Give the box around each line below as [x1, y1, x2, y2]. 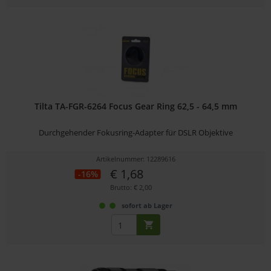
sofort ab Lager [121, 201, 172, 211]
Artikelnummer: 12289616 [96, 154, 175, 164]
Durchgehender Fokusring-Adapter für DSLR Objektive [38, 127, 233, 139]
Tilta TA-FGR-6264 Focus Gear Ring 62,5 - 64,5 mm [34, 100, 237, 113]
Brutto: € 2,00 [109, 183, 152, 192]
